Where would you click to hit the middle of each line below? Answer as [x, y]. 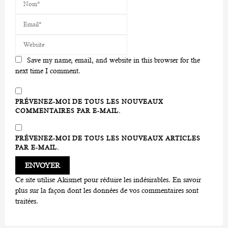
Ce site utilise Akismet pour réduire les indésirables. [94, 179]
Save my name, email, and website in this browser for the [113, 60]
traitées [26, 201]
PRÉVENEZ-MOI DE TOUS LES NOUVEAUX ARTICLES [108, 138]
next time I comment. [48, 70]
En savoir [187, 179]
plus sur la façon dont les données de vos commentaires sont [107, 190]
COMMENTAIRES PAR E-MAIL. [68, 111]
